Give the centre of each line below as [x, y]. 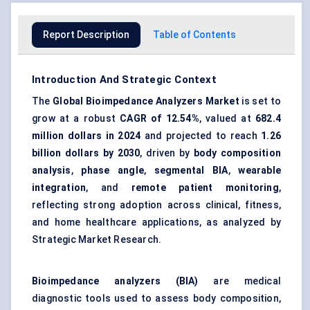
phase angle [112, 171]
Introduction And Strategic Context [124, 80]
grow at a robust [76, 119]
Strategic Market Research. [97, 240]
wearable [259, 171]
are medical [240, 281]
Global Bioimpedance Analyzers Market [146, 101]
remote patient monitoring [205, 188]
